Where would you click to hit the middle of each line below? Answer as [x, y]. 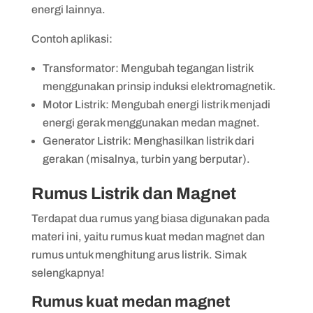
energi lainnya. [68, 9]
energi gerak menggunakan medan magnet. [151, 122]
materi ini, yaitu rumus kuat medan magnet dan [148, 236]
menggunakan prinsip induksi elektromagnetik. [159, 86]
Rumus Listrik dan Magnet [133, 193]
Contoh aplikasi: [72, 38]
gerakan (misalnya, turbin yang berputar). [146, 159]
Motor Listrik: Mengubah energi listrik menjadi [156, 104]
